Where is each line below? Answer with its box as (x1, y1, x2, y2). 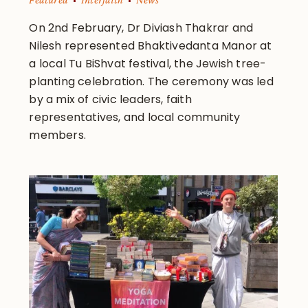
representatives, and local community (29, 109, 241, 125)
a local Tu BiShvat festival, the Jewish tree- (29, 55, 267, 71)
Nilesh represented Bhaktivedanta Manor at (29, 37, 272, 54)
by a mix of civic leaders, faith (29, 91, 192, 107)
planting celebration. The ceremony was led (29, 73, 274, 89)
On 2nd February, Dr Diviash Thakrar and (29, 19, 254, 36)
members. (29, 126, 87, 143)
